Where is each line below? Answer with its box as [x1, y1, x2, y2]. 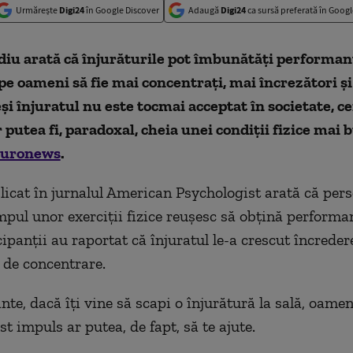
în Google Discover [84, 4, 159, 16]
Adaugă [188, 4, 221, 16]
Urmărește [16, 4, 59, 16]
